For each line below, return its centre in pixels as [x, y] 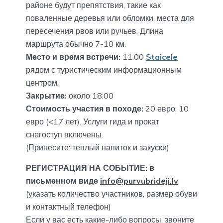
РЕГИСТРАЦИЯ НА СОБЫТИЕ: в [90, 168]
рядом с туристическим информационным [104, 70]
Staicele [162, 57]
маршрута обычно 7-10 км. [76, 44]
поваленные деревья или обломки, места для [110, 18]
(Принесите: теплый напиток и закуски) [98, 148]
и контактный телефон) [68, 207]
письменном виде [63, 181]
